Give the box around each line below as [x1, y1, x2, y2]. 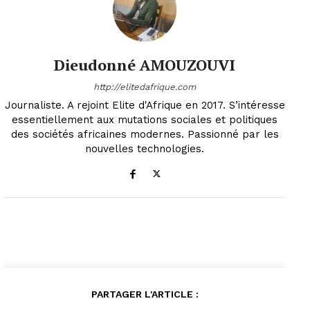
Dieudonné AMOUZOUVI [54, 54, 235, 75]
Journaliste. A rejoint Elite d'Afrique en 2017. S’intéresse [4, 98, 285, 111]
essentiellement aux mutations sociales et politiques [12, 113, 277, 126]
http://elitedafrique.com [93, 81, 196, 92]
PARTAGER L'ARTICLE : [91, 288, 199, 300]
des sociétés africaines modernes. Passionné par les [10, 127, 279, 140]
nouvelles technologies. [85, 142, 204, 155]
